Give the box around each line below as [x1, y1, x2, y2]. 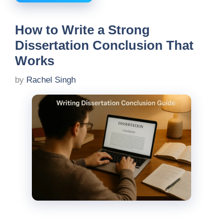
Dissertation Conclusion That [15, 37, 194, 53]
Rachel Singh [26, 75, 76, 85]
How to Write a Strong [15, 22, 150, 37]
